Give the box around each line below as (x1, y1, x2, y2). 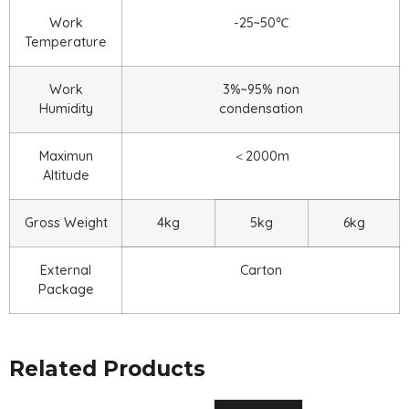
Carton (239, 262, 282, 278)
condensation (218, 100, 303, 117)
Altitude (42, 167, 89, 184)
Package (37, 281, 94, 298)
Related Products (9, 356, 205, 382)
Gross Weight (24, 215, 108, 231)
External (40, 262, 91, 278)
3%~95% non (222, 81, 299, 98)
